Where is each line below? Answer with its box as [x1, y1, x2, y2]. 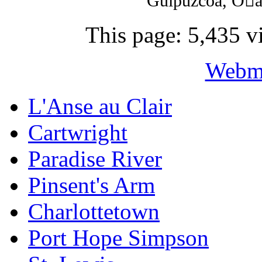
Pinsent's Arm [28, 173, 155, 198]
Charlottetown [28, 199, 160, 224]
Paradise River [28, 146, 162, 171]
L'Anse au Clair [28, 94, 172, 119]
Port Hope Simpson [28, 225, 209, 250]
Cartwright [28, 120, 127, 145]
